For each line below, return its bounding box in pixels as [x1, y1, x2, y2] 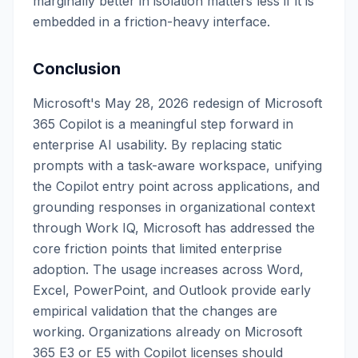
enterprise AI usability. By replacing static [33, 137, 282, 153]
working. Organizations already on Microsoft [33, 324, 302, 340]
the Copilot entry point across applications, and [33, 178, 320, 194]
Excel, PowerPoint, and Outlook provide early [33, 282, 311, 298]
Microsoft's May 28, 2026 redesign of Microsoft [33, 95, 322, 111]
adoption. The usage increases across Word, [33, 261, 304, 277]
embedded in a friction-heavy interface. [33, 14, 270, 30]
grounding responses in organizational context [33, 199, 315, 215]
